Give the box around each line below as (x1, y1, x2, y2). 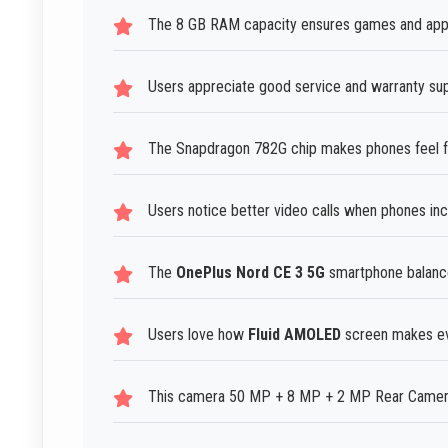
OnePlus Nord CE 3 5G (176, 263, 325, 282)
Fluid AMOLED (248, 325, 341, 344)
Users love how (148, 325, 248, 344)
